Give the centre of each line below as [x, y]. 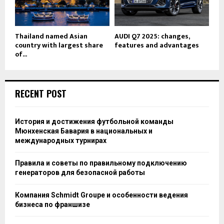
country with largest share [59, 45]
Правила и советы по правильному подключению [101, 163]
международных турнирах [61, 140]
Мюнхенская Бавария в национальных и [84, 131]
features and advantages [157, 45]
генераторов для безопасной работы [80, 172]
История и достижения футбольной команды [94, 121]
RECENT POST [41, 93]
